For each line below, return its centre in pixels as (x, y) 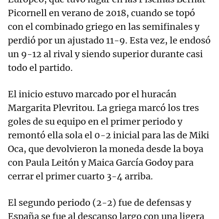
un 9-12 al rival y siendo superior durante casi (105, 54)
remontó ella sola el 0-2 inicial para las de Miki (109, 135)
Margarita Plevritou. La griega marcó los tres (103, 108)
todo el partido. (40, 68)
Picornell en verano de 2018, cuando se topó (101, 13)
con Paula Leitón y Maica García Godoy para (101, 163)
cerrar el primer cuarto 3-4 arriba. (80, 176)
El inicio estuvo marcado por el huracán (92, 94)
